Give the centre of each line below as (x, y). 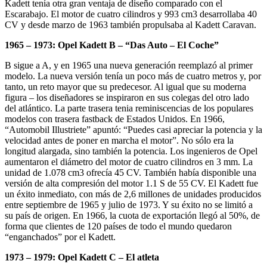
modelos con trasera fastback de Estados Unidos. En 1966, (115, 119)
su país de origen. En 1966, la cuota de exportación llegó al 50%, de (132, 215)
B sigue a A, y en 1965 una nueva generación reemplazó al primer (129, 65)
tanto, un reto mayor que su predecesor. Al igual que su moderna (125, 86)
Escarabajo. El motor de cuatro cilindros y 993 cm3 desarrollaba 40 (131, 14)
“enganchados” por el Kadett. (60, 237)
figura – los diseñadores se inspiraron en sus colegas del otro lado (127, 97)
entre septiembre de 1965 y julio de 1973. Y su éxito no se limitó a (129, 204)
